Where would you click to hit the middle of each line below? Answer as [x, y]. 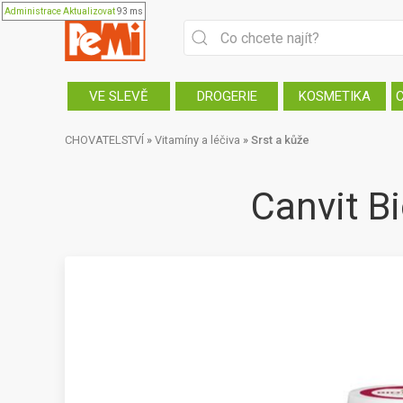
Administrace [33, 11]
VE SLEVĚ [119, 96]
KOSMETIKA [335, 96]
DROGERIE [227, 96]
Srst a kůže [280, 140]
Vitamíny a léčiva [197, 140]
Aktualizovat [89, 11]
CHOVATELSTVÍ [104, 140]
